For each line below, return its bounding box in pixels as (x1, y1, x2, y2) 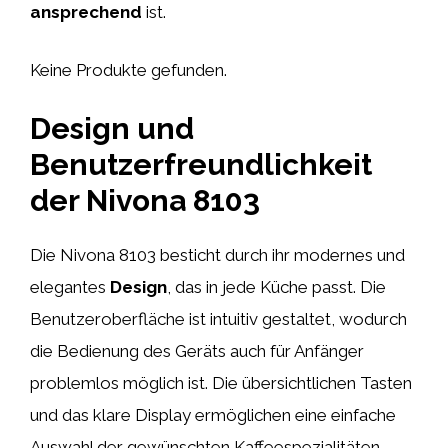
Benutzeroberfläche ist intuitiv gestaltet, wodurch (30, 309, 407, 329)
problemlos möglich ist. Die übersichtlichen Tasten (30, 373, 412, 393)
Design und (30, 111, 194, 146)
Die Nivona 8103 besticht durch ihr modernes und (30, 245, 405, 265)
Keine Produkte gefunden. (30, 59, 227, 80)
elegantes (30, 277, 110, 297)
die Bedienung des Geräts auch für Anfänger (30, 341, 364, 361)
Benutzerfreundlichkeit (30, 147, 372, 182)
